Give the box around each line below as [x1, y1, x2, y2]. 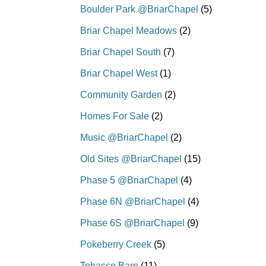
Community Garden [80, 90, 162, 100]
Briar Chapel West [80, 68, 157, 79]
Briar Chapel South [80, 47, 161, 58]
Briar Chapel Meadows [80, 26, 177, 36]
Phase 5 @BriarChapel [80, 175, 178, 186]
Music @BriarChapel [80, 132, 168, 143]
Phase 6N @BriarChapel [80, 197, 185, 207]
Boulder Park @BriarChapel [80, 4, 198, 15]
